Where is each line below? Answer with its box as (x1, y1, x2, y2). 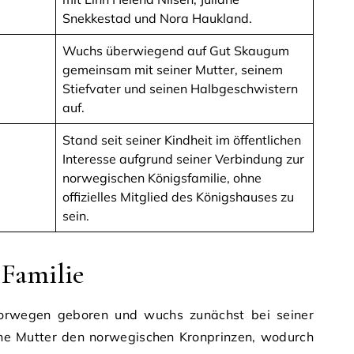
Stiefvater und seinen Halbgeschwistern (62, 81, 298, 97)
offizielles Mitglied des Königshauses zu (62, 189, 294, 205)
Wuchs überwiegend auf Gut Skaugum (62, 43, 289, 59)
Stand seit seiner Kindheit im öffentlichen (62, 132, 301, 149)
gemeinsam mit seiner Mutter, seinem (62, 62, 283, 78)
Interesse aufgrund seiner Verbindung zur (62, 151, 304, 168)
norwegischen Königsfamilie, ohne (62, 170, 262, 186)
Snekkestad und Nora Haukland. (62, 10, 252, 27)
